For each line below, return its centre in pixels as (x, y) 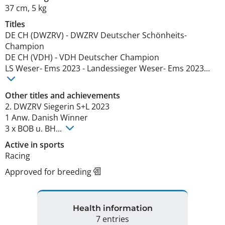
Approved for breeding (49, 172)
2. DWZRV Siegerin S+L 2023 (57, 106)
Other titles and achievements (63, 95)
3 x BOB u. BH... (34, 129)
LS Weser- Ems (33, 68)
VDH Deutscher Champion (109, 57)
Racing (18, 156)
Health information (113, 208)
